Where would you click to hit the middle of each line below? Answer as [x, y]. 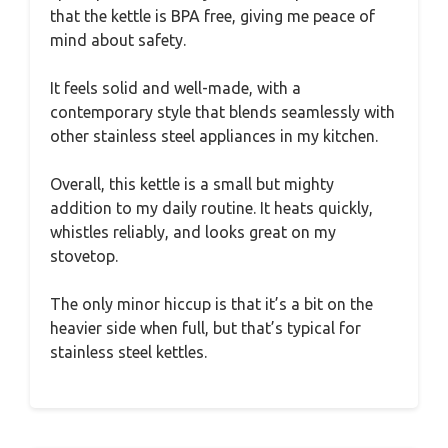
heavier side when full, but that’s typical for [205, 327]
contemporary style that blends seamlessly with [222, 111]
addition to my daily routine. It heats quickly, [211, 207]
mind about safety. [118, 39]
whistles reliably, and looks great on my [193, 231]
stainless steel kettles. [128, 351]
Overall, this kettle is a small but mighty [192, 183]
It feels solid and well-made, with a [175, 87]
